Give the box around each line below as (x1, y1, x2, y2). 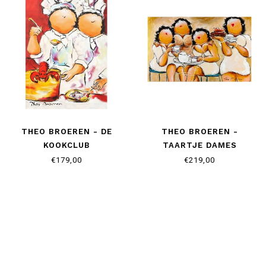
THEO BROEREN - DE (21, 126, 112, 136)
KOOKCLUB (43, 140, 90, 150)
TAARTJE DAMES (162, 140, 237, 150)
